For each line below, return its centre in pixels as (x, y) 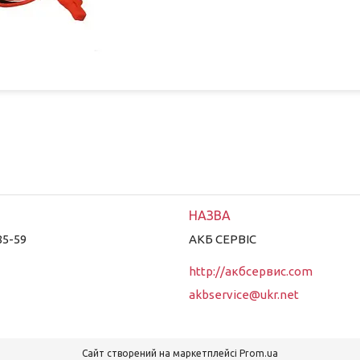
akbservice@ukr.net (243, 294)
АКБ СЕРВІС (222, 239)
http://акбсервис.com (250, 271)
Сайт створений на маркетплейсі (161, 353)
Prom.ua (259, 353)
